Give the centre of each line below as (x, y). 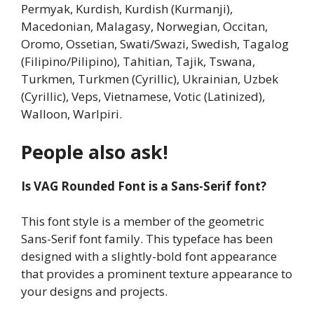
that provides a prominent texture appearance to (157, 274)
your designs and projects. (94, 291)
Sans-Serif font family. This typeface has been (147, 239)
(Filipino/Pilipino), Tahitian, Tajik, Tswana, (138, 61)
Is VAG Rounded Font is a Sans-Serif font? (144, 186)
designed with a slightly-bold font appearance (149, 256)
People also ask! (95, 151)
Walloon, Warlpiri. (71, 114)
